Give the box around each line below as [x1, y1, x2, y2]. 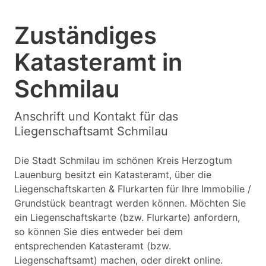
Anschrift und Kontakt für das [14, 109, 178, 123]
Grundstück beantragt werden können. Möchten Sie [14, 197, 246, 209]
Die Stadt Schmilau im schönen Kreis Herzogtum [14, 154, 232, 166]
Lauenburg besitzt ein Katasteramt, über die [14, 169, 211, 180]
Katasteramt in [14, 47, 182, 77]
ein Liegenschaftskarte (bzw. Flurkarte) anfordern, [14, 211, 240, 223]
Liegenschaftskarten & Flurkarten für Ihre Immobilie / [14, 183, 251, 195]
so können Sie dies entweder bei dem [14, 226, 183, 237]
